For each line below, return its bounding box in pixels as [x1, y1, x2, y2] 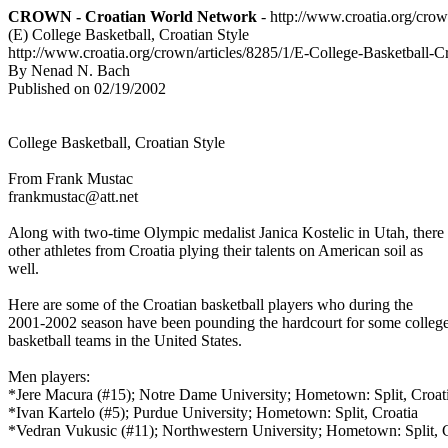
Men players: [8, 368, 94, 385]
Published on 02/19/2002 [8, 80, 166, 97]
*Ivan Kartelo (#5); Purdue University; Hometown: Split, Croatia [8, 404, 422, 421]
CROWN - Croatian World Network [8, 8, 257, 25]
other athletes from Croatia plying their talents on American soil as [8, 242, 427, 259]
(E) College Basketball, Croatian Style [8, 26, 249, 43]
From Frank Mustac [8, 170, 137, 187]
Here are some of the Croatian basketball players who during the [8, 296, 417, 313]
